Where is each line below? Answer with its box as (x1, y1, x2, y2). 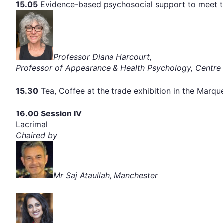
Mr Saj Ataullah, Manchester (53, 170, 158, 181)
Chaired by (16, 130, 57, 141)
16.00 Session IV (16, 109, 82, 119)
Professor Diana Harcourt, (53, 52, 152, 62)
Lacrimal (16, 119, 48, 130)
